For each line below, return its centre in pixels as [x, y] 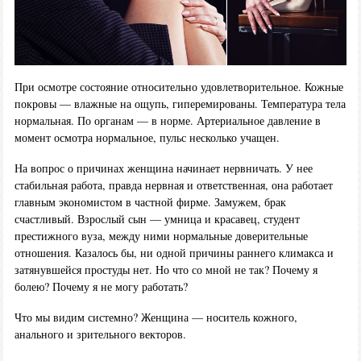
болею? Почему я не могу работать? [101, 287]
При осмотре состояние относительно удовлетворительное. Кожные [178, 87]
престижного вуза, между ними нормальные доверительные [161, 236]
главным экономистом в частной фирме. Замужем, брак [150, 202]
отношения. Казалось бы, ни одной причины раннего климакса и [174, 253]
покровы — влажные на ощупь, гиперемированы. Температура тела [180, 104]
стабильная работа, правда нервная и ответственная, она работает [173, 185]
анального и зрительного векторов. [100, 334]
